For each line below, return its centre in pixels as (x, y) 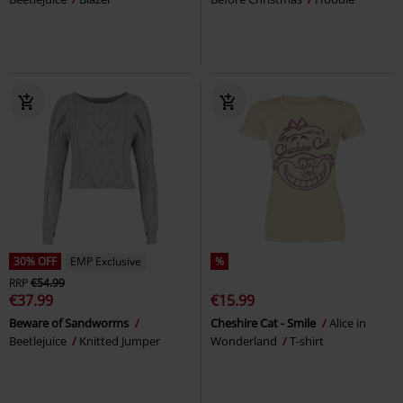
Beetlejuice (39, 341)
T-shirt (307, 341)
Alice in (348, 323)
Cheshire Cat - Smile (264, 323)
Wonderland (245, 341)
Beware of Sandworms (70, 323)
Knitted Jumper (120, 341)
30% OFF (35, 262)
